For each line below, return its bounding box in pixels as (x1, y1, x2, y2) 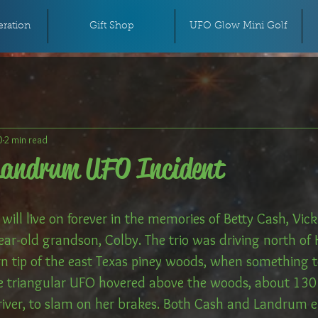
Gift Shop (89, 21, 134, 31)
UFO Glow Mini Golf (190, 21, 287, 31)
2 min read (4, 133, 48, 146)
